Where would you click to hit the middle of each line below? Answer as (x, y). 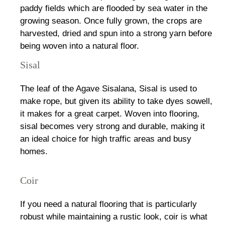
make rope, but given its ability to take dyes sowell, (116, 101)
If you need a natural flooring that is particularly (108, 204)
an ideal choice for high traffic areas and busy (106, 139)
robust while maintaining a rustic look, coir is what (114, 216)
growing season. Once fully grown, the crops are (111, 21)
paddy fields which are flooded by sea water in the (114, 8)
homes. (34, 151)
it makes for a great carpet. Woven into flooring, (110, 114)
